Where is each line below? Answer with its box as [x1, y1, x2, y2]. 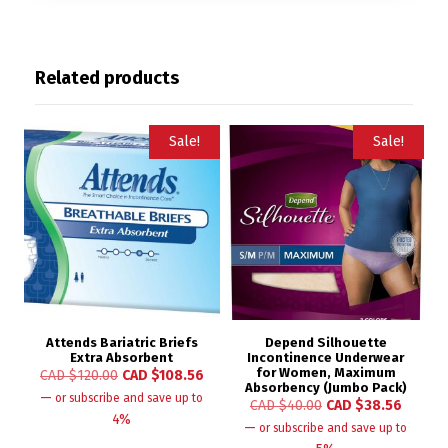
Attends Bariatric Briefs [45, 335, 198, 351]
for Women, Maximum [255, 365, 396, 381]
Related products [35, 66, 179, 89]
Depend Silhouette [264, 335, 387, 351]
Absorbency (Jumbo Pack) [244, 380, 407, 396]
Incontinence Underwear [247, 350, 405, 366]
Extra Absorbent [70, 350, 174, 366]
